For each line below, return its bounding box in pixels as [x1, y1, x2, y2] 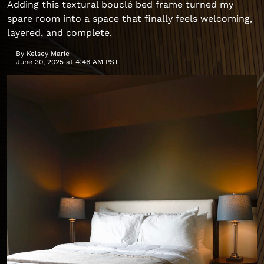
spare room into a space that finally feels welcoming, [7, 13, 252, 24]
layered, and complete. [7, 27, 112, 38]
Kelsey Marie [27, 49, 70, 58]
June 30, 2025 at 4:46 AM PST [16, 58, 118, 66]
